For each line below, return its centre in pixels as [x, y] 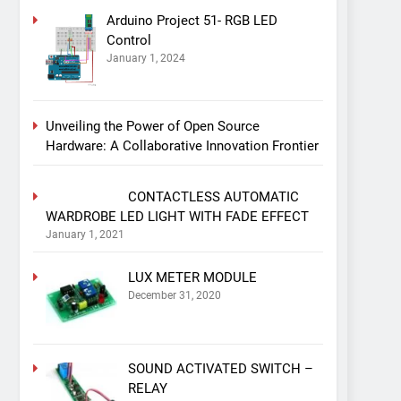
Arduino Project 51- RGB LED [192, 20]
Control [128, 40]
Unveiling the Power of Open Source [153, 126]
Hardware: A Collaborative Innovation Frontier [182, 145]
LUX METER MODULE [192, 277]
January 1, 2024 [145, 59]
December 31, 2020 [174, 295]
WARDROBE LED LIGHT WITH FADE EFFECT [177, 216]
